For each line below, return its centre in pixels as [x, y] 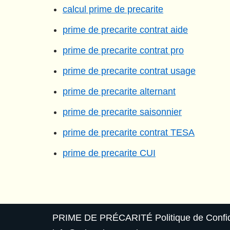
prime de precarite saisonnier [122, 112]
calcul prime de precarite [113, 9]
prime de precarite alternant [119, 91]
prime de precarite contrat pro [123, 50]
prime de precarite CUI [109, 153]
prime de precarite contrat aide [125, 30]
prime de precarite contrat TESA [129, 132]
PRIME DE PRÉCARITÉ [102, 218]
